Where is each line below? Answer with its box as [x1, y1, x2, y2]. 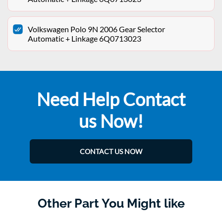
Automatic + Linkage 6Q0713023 [28, 34, 141, 44]
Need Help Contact [37, 88, 185, 111]
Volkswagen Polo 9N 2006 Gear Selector [28, 24, 165, 34]
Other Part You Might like [37, 196, 185, 211]
